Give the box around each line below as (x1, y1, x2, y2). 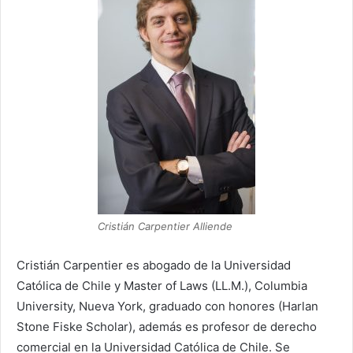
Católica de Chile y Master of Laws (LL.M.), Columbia (17, 278, 307, 294)
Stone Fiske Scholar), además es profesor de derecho (17, 319, 317, 335)
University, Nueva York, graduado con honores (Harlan (17, 299, 318, 314)
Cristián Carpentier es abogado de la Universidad (17, 258, 291, 273)
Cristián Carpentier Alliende (98, 220, 232, 232)
